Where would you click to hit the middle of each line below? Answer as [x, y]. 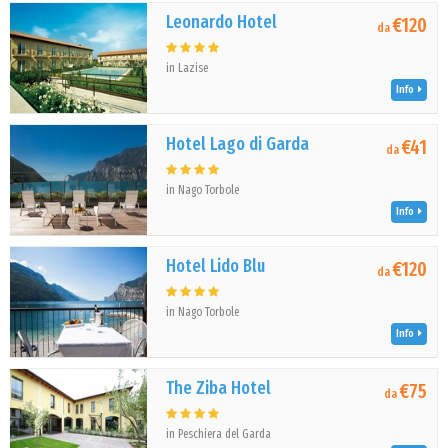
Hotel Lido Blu [216, 266]
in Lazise [187, 68]
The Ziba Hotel [219, 388]
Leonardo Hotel [222, 22]
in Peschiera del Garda [219, 434]
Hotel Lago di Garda [238, 144]
